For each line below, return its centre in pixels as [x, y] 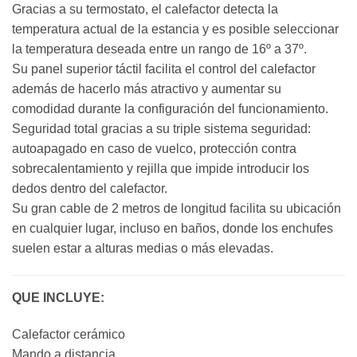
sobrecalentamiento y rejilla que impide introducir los [161, 168]
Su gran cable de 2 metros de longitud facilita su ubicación [177, 208]
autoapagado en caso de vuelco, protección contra [154, 148]
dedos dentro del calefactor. [90, 188]
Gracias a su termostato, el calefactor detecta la [145, 9]
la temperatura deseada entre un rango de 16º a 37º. [159, 49]
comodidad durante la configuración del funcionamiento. [170, 108]
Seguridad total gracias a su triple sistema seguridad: [161, 128]
